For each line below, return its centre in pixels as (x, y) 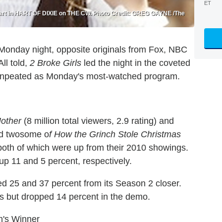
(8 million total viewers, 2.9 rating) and (98, 121)
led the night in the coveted (136, 63)
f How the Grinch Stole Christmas (115, 134)
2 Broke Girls (55, 63)
